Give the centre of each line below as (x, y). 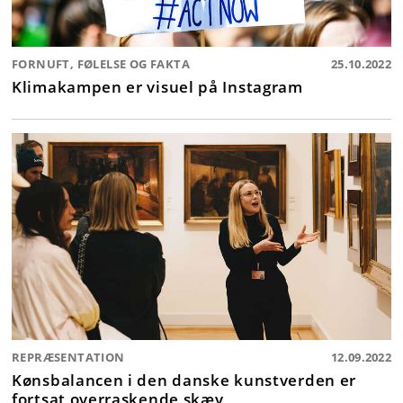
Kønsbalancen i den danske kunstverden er (184, 380)
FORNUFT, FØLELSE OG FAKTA (101, 64)
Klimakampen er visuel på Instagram (157, 87)
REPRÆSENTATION (68, 358)
